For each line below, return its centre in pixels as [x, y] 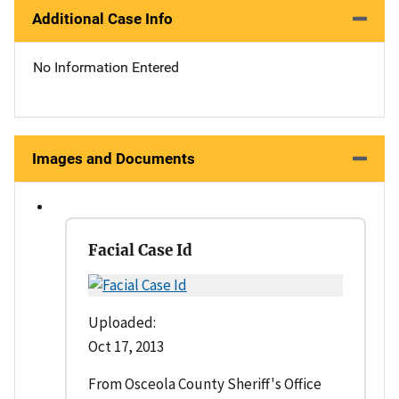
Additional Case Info [102, 18]
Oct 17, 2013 [126, 346]
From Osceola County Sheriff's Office [205, 383]
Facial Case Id [140, 250]
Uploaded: [122, 322]
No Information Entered [106, 67]
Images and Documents [114, 158]
